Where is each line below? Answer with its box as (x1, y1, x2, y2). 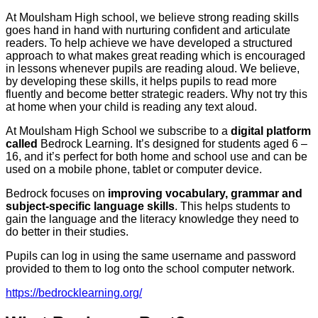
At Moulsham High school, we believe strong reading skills (6, 11, 299, 23)
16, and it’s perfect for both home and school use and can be (6, 150, 307, 163)
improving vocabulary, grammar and (108, 187, 302, 199)
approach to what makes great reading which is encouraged (6, 49, 305, 62)
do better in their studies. (6, 225, 128, 238)
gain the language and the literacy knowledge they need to (6, 212, 299, 225)
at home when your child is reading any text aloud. (6, 100, 257, 113)
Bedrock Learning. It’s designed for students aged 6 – (38, 137, 307, 150)
